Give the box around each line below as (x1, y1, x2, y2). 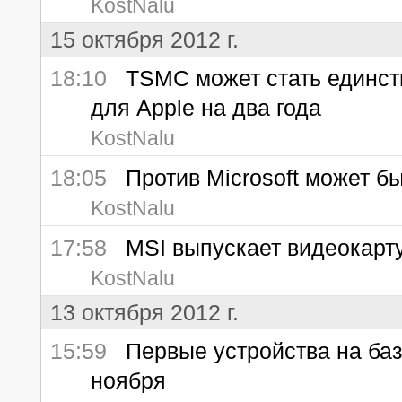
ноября (91, 368, 166, 393)
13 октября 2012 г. (50, 300, 239, 325)
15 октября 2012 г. (50, 27, 239, 52)
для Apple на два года (91, 95, 321, 120)
